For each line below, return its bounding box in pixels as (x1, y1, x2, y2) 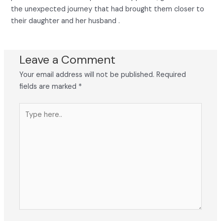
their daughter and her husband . (11, 16, 120, 26)
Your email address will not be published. (19, 70, 155, 79)
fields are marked (19, 81, 79, 91)
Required (156, 70, 186, 79)
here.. (19, 115, 37, 125)
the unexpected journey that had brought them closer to (11, 4, 205, 14)
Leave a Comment (19, 51, 116, 67)
